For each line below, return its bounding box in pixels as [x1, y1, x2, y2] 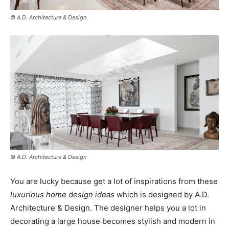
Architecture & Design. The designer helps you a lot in [10, 203, 206, 213]
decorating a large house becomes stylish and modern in [10, 216, 215, 226]
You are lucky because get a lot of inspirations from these [10, 176, 218, 187]
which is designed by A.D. [114, 190, 209, 200]
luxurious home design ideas [10, 190, 114, 200]
